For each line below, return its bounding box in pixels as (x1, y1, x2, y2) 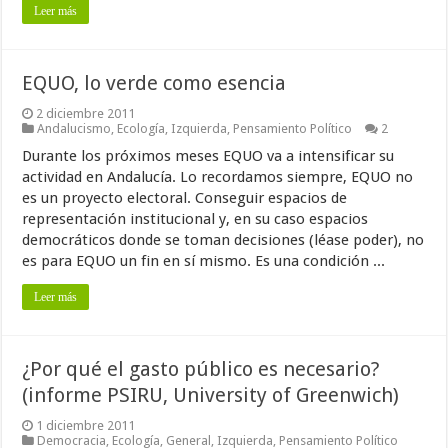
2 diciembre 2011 (36, 106, 136, 122)
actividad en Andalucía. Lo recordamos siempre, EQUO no (22, 168, 414, 187)
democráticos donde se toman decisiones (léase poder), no (22, 231, 425, 250)
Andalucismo (37, 121, 112, 137)
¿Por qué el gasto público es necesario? (22, 357, 381, 382)
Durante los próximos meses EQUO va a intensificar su (22, 147, 395, 166)
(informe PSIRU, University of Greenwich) (22, 383, 400, 408)
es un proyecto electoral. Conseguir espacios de (22, 189, 348, 208)
